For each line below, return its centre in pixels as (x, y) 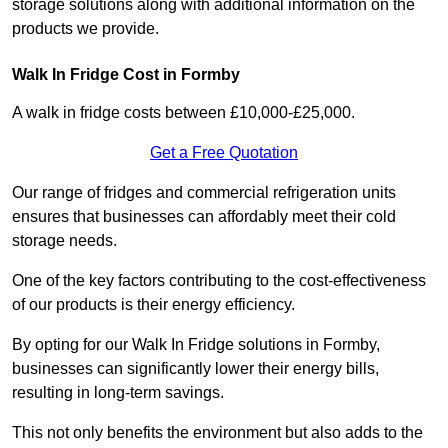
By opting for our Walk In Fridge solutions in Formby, (196, 345)
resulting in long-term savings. (120, 393)
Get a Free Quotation (224, 153)
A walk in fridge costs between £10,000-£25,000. (183, 113)
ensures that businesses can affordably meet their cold (204, 217)
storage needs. (64, 241)
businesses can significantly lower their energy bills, (195, 369)
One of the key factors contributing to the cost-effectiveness (219, 281)
